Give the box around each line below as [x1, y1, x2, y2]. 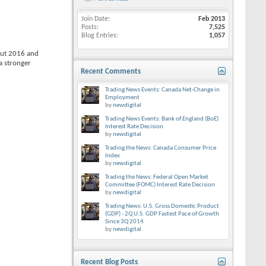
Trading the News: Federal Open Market [105, 174, 208, 180]
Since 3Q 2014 [105, 218, 144, 225]
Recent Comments [81, 68, 141, 75]
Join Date [81, 15, 108, 23]
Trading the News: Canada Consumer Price [105, 145, 216, 151]
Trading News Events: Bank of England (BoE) [105, 116, 218, 122]
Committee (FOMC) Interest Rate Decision [105, 182, 215, 188]
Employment [105, 94, 140, 101]
